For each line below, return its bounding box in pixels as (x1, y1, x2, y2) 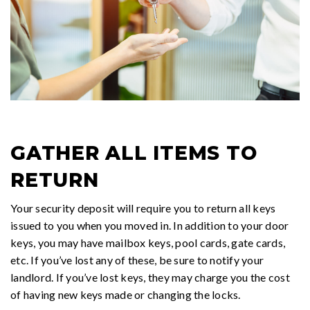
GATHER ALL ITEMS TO (10, 141, 257, 165)
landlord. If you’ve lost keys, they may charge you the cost (10, 271, 290, 284)
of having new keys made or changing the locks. (10, 288, 241, 302)
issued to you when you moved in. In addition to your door (10, 219, 289, 232)
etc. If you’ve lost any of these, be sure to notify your (10, 253, 264, 267)
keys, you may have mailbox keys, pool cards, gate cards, (10, 236, 285, 250)
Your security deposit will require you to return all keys (10, 201, 276, 215)
